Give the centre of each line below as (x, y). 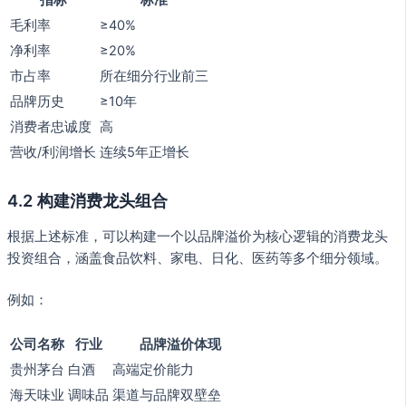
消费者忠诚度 (51, 127)
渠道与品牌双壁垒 (167, 395)
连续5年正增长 (145, 153)
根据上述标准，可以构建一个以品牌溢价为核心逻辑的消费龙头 (198, 236)
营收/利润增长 (53, 153)
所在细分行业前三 (154, 77)
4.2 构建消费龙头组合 (87, 201)
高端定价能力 (153, 369)
